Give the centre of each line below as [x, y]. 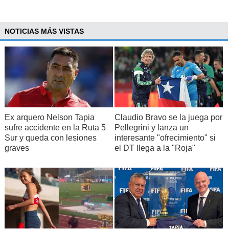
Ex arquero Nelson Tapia [49, 118]
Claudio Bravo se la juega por [168, 118]
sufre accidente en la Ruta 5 [55, 128]
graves [17, 148]
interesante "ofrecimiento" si [165, 138]
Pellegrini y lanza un [151, 128]
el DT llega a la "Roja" [155, 148]
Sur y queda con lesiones [50, 138]
